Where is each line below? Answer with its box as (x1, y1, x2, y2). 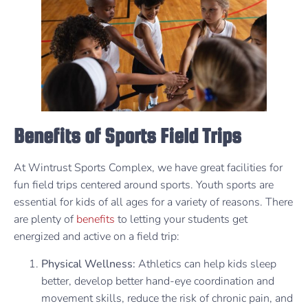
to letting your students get (115, 212, 247, 228)
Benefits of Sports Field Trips (14, 124, 245, 148)
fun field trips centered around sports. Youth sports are (14, 177, 274, 193)
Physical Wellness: (41, 256, 138, 272)
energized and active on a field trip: (14, 229, 182, 245)
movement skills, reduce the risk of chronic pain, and (41, 290, 293, 306)
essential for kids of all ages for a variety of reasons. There (14, 195, 293, 210)
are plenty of (14, 212, 76, 228)
